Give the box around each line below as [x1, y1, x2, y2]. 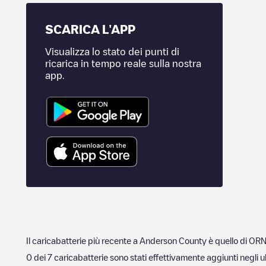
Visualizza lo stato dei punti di [45, 47, 179, 56]
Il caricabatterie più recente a [26, 236, 140, 245]
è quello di [207, 236, 249, 245]
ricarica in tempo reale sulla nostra [45, 59, 201, 68]
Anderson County [140, 236, 207, 245]
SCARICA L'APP [45, 23, 135, 35]
